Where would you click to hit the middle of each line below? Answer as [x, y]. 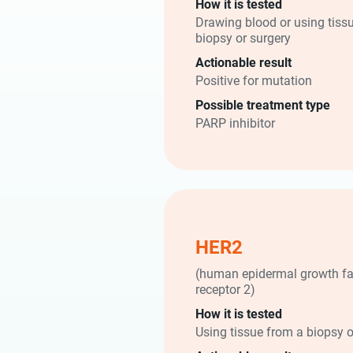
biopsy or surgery [243, 37]
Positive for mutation [254, 80]
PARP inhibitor [235, 123]
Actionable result [243, 62]
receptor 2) [225, 289]
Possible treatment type [263, 104]
